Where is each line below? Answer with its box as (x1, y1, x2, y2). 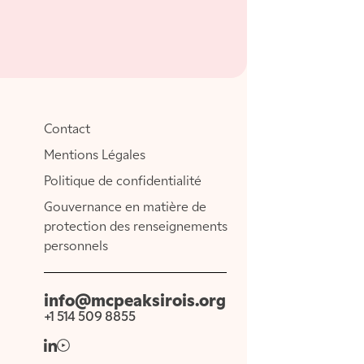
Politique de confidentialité (44, 175, 202, 188)
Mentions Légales (44, 149, 146, 162)
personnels (44, 240, 109, 253)
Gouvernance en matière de (44, 201, 207, 214)
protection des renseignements (44, 220, 228, 234)
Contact (44, 123, 91, 136)
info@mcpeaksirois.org (44, 292, 227, 310)
